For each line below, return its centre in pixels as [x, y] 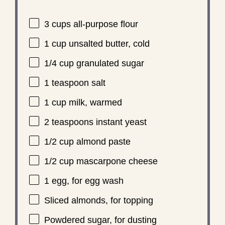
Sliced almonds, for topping [98, 200]
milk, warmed [94, 102]
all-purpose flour [104, 24]
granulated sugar [109, 63]
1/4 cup [59, 63]
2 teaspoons [69, 122]
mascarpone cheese [116, 161]
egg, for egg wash [86, 181]
